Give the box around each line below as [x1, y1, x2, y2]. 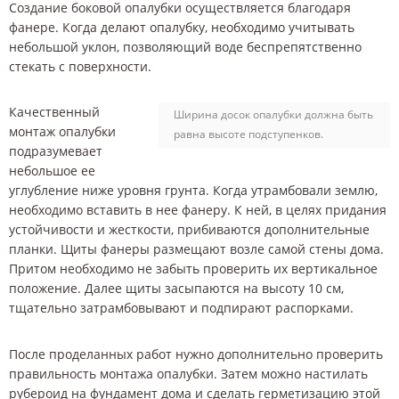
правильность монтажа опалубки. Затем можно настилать [9, 364, 368, 382]
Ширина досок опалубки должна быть [174, 107, 373, 123]
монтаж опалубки [9, 123, 116, 141]
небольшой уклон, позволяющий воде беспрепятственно [9, 37, 362, 55]
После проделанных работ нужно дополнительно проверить [9, 345, 383, 362]
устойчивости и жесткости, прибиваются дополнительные [9, 221, 370, 239]
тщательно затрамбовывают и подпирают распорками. [9, 299, 354, 317]
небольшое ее [9, 162, 95, 180]
